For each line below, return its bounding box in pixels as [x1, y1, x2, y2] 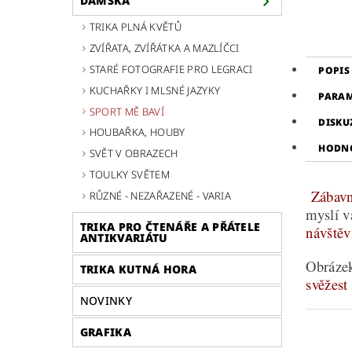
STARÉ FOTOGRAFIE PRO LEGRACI [89, 61, 253, 76]
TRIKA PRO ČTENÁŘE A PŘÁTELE [79, 218, 261, 234]
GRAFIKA [79, 324, 132, 339]
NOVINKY [79, 292, 133, 308]
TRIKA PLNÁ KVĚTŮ [89, 20, 181, 35]
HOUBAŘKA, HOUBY [89, 125, 185, 140]
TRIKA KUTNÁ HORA [79, 261, 196, 277]
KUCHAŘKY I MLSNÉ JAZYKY [89, 82, 221, 97]
